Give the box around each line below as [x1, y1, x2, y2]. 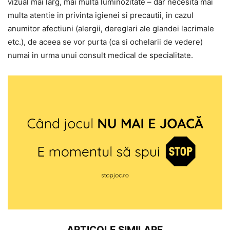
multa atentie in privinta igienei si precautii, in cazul [8, 10, 194, 20]
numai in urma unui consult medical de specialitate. [8, 50, 193, 60]
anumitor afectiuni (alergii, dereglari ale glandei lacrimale [8, 23, 214, 33]
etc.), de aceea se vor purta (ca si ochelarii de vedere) [8, 36, 203, 47]
